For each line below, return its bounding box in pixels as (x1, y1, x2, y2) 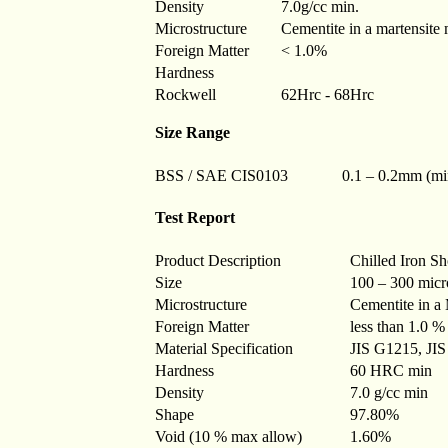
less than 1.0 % (350, 317, 445, 335)
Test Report (155, 208, 235, 226)
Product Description (155, 251, 281, 269)
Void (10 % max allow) (155, 427, 302, 445)
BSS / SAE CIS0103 (155, 166, 288, 184)
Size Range (155, 123, 230, 141)
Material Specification (155, 339, 293, 357)
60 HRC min (350, 361, 432, 379)
